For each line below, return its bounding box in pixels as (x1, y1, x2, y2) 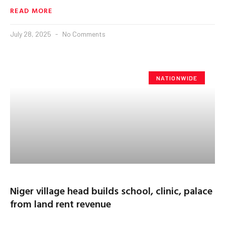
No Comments (61, 29, 105, 38)
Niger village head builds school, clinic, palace (10, 182, 212, 198)
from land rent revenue (10, 195, 111, 211)
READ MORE (10, 5, 53, 16)
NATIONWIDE (156, 74, 198, 81)
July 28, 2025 (10, 29, 53, 38)
